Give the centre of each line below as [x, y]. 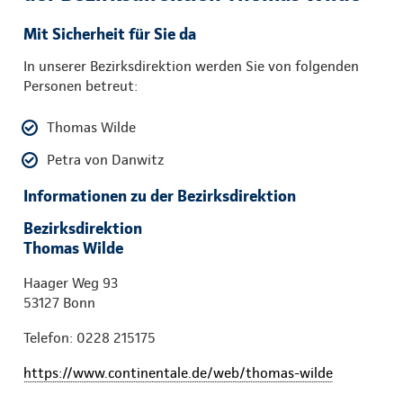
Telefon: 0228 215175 [90, 337]
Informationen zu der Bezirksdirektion [160, 195]
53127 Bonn [59, 302]
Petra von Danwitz [105, 159]
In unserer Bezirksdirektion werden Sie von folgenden [191, 66]
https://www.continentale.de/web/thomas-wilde [178, 372]
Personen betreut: [81, 85]
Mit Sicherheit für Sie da [110, 33]
